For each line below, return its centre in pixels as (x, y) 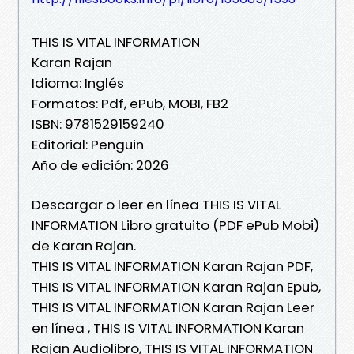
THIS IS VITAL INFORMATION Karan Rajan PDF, (172, 266)
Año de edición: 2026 (100, 165)
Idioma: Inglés (78, 83)
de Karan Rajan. (84, 245)
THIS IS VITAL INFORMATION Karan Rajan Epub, (176, 286)
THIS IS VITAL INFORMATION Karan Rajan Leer (173, 307)
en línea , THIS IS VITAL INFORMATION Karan (168, 328)
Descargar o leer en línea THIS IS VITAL (156, 204)
